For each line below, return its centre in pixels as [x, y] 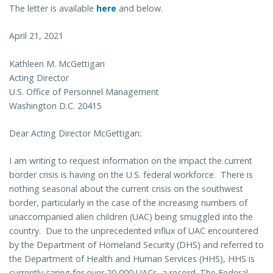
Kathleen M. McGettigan [57, 63]
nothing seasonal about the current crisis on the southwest [126, 189]
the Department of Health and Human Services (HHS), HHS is [132, 259]
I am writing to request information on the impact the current [131, 161]
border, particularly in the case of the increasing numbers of [128, 203]
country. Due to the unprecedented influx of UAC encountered [134, 231]
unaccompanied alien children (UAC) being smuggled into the [131, 217]
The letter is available [53, 9]
